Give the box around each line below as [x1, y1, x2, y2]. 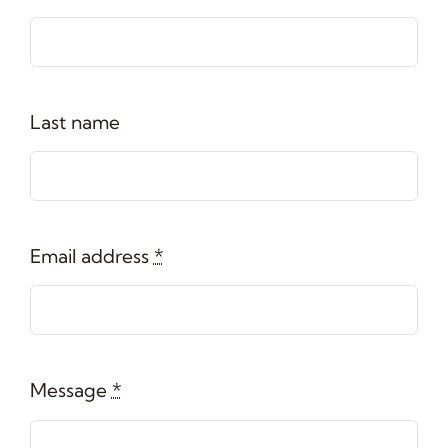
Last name [29, 109, 120, 134]
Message [29, 378, 112, 403]
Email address [29, 243, 154, 268]
